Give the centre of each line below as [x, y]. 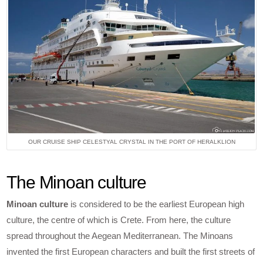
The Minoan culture [77, 183]
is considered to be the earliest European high [156, 204]
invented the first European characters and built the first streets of [131, 252]
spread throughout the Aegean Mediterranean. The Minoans [120, 236]
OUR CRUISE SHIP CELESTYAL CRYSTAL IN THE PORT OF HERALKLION [131, 141]
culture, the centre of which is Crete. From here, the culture [119, 220]
